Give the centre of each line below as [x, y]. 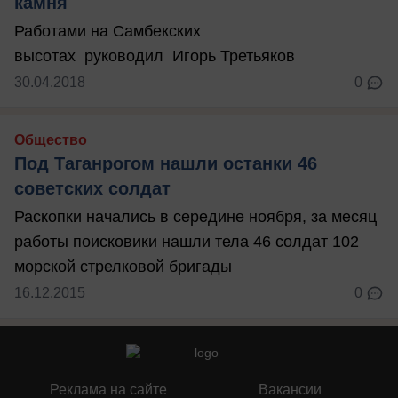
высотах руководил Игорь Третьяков [155, 56]
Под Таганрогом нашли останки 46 [166, 163]
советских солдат [92, 188]
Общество [51, 140]
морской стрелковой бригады [123, 267]
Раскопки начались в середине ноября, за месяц [195, 217]
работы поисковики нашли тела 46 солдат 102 [187, 242]
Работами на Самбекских [107, 31]
